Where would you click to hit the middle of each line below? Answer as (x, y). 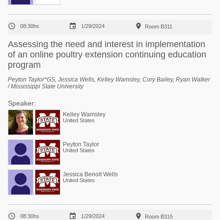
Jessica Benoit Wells (90, 174)
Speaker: (22, 103)
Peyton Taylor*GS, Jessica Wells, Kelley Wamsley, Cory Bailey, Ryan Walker (109, 80)
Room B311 (159, 27)
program (24, 65)
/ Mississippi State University (46, 86)
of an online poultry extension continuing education (107, 55)
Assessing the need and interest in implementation (107, 44)
